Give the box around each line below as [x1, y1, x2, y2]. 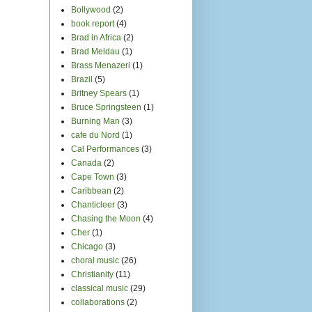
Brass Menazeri [71, 60, 130, 70]
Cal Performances [71, 143, 139, 154]
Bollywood [71, 4, 111, 15]
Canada [71, 157, 102, 168]
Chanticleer [71, 199, 115, 210]
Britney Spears [71, 88, 127, 98]
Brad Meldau [71, 46, 120, 56]
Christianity [71, 269, 114, 279]
